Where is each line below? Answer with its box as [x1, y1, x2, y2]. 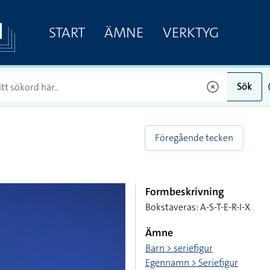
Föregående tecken [155, 131, 233, 144]
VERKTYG [162, 22, 219, 42]
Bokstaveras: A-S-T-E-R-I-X [145, 201, 250, 213]
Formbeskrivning [145, 184, 224, 199]
